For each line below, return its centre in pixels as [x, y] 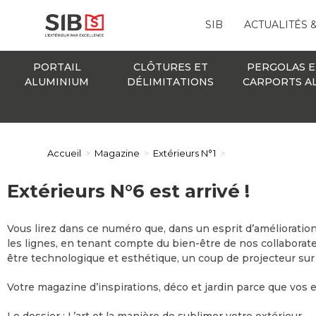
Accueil [65, 153]
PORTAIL [57, 67]
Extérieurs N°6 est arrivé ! [128, 191]
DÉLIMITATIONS [171, 81]
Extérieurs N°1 [185, 153]
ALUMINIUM [57, 81]
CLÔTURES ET [170, 67]
